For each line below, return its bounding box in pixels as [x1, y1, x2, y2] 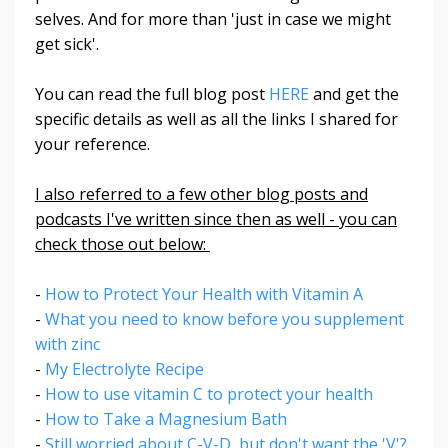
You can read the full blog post [35, 82, 269, 105]
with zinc [35, 332, 104, 355]
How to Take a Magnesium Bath [45, 407, 291, 430]
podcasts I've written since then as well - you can [35, 207, 397, 230]
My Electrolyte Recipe [45, 357, 208, 380]
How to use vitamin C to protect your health [45, 382, 377, 405]
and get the [309, 82, 399, 105]
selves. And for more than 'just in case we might [35, 7, 391, 30]
